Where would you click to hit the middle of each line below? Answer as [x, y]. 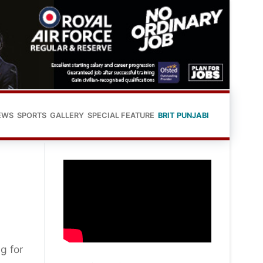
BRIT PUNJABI [183, 115]
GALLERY [67, 115]
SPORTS [32, 115]
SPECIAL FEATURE [121, 115]
